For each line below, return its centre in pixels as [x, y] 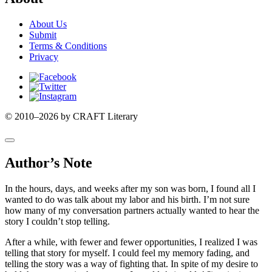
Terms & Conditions [68, 46]
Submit [43, 35]
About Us [48, 24]
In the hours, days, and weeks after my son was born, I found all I [130, 189]
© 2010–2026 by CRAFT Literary [71, 117]
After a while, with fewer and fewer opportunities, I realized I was [131, 242]
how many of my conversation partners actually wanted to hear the [132, 211]
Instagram [47, 96]
